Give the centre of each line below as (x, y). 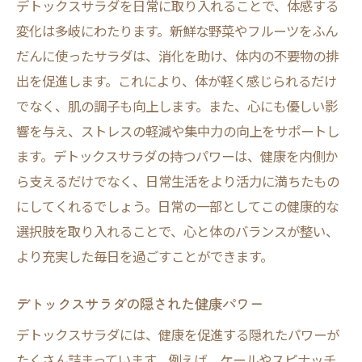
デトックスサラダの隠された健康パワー (140, 303)
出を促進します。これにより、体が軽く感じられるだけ (177, 81)
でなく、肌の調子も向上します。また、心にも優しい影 (177, 106)
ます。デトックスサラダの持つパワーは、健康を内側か (177, 156)
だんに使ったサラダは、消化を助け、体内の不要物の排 (177, 56)
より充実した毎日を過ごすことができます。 (145, 256)
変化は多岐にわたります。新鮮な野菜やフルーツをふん (177, 31)
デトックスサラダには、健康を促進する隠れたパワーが (178, 335)
